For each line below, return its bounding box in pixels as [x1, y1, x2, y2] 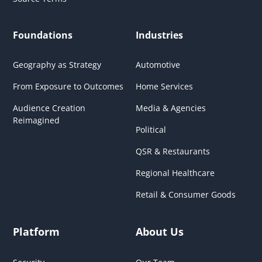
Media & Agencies [136, 102, 206, 114]
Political [136, 124, 166, 136]
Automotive [136, 59, 180, 71]
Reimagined [13, 115, 60, 126]
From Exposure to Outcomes [13, 81, 124, 92]
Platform [13, 225, 60, 239]
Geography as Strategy [13, 59, 102, 71]
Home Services [136, 81, 193, 92]
